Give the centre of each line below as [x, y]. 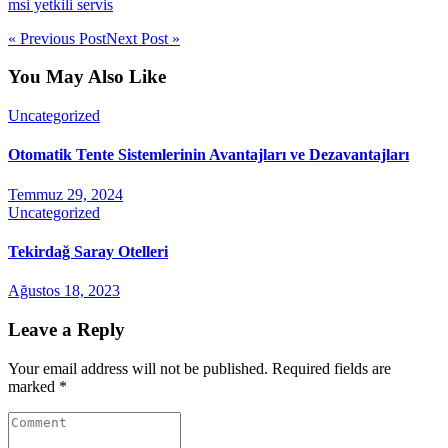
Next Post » [143, 38]
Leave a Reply [66, 329]
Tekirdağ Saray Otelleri [88, 251]
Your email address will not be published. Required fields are [199, 368]
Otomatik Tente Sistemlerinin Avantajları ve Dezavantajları [208, 155]
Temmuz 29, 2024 [65, 194]
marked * [37, 386]
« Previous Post [57, 38]
